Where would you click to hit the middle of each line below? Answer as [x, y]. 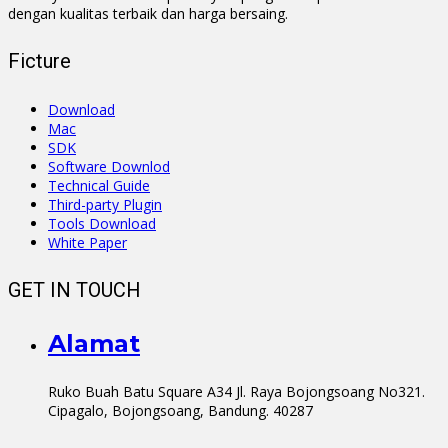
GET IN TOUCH [74, 290]
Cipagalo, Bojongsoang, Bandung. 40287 [180, 410]
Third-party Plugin [105, 204]
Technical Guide [99, 185]
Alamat [94, 343]
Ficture [39, 61]
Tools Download [102, 223]
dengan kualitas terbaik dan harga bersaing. [148, 13]
